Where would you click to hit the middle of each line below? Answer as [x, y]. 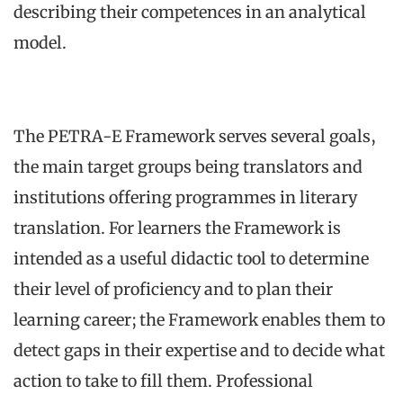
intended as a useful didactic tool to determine [191, 259]
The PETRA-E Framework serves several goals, [195, 137]
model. [40, 43]
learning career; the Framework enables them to [199, 320]
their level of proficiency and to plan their [173, 290]
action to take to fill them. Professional [163, 381]
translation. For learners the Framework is [177, 228]
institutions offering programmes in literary [185, 198]
